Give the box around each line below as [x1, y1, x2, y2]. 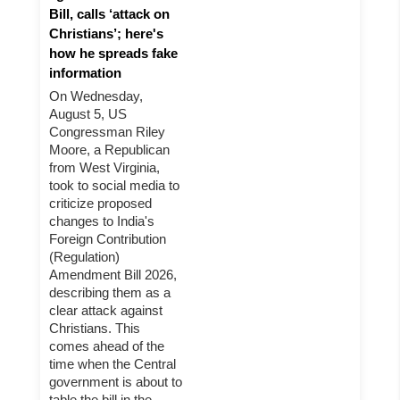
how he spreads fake [49, 46, 178, 61]
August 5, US [49, 106, 127, 121]
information [49, 65, 121, 80]
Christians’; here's [49, 26, 163, 41]
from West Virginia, [49, 160, 160, 175]
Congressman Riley [49, 124, 165, 139]
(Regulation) [49, 249, 120, 264]
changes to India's [49, 213, 154, 229]
